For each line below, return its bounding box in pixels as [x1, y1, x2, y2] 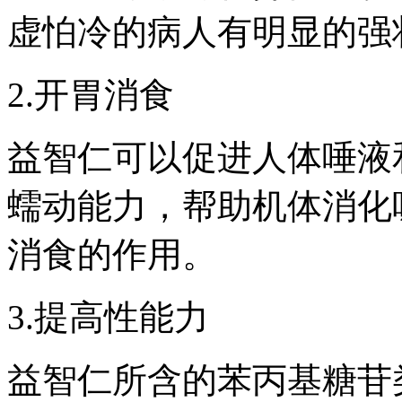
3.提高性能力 [7, 297, 209, 336]
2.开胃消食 [7, 74, 174, 114]
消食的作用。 [7, 234, 217, 274]
